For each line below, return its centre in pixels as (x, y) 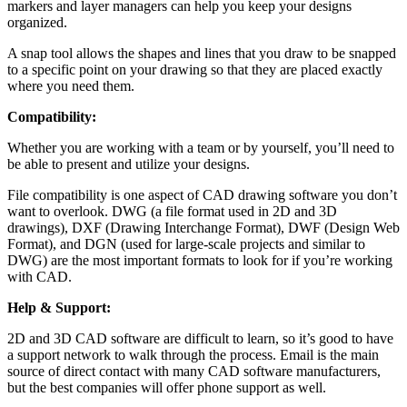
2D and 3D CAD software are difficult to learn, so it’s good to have (200, 338)
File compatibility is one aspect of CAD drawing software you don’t (202, 194)
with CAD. (40, 276)
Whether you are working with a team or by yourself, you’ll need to (201, 147)
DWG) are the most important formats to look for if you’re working (200, 260)
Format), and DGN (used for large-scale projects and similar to (186, 243)
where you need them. (71, 85)
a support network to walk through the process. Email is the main (193, 354)
